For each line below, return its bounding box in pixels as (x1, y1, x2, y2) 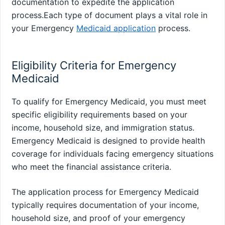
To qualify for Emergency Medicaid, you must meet (12, 96, 206, 107)
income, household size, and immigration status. (12, 123, 194, 133)
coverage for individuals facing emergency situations (12, 149, 213, 159)
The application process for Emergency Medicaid (12, 187, 199, 197)
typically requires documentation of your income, (12, 200, 199, 210)
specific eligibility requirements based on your (12, 109, 187, 120)
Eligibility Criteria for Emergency (12, 59, 176, 72)
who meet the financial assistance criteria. (12, 162, 171, 172)
